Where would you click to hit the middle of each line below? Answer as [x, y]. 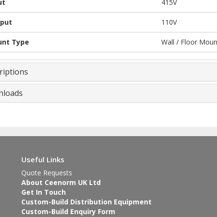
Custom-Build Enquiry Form [68, 211]
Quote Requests [47, 173]
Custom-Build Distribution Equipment [86, 202]
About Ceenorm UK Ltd [61, 182]
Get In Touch [44, 192]
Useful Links [43, 159]
